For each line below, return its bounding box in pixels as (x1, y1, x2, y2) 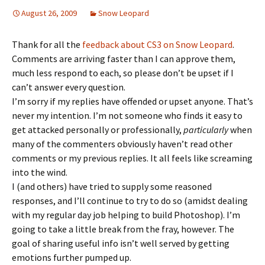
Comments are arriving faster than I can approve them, (12, 53, 235, 64)
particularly (183, 124, 228, 135)
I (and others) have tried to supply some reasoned (12, 180, 212, 192)
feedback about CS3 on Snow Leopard (82, 38, 232, 50)
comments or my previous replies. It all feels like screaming (12, 152, 253, 164)
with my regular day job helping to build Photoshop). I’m (12, 209, 240, 221)
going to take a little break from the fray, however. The (12, 223, 234, 235)
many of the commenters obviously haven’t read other (12, 138, 232, 150)
